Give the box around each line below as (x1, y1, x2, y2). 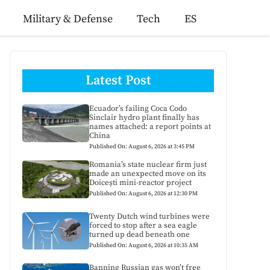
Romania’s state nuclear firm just (89, 160, 207, 169)
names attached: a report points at (89, 122, 212, 131)
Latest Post (85, 72, 151, 89)
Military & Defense (23, 12, 113, 26)
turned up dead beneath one (89, 229, 190, 239)
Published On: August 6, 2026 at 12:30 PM (89, 190, 198, 197)
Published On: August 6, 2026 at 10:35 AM (89, 241, 199, 249)
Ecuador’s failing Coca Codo (89, 104, 187, 113)
